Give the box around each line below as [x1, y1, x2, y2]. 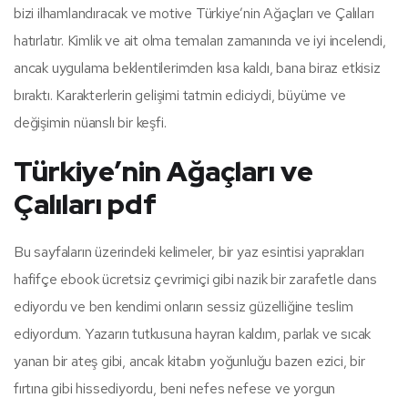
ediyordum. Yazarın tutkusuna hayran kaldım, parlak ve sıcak [14, 323, 372, 343]
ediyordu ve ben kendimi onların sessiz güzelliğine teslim [14, 296, 353, 316]
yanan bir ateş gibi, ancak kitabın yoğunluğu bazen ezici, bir [14, 351, 365, 371]
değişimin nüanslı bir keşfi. [14, 112, 167, 132]
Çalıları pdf [14, 185, 157, 222]
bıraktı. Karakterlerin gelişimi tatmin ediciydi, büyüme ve [14, 85, 346, 105]
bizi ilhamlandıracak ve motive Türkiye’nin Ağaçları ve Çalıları [14, 3, 374, 23]
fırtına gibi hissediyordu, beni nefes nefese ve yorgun [14, 378, 336, 398]
